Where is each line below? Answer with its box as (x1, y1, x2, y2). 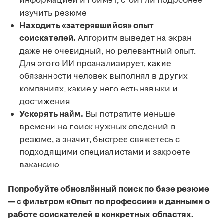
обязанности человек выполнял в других (19, 71, 188, 83)
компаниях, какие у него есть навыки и (19, 83, 178, 95)
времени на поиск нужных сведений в (19, 121, 176, 133)
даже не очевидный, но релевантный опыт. (19, 45, 196, 57)
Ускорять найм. (19, 109, 84, 121)
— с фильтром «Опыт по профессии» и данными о (8, 196, 210, 208)
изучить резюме (19, 7, 87, 19)
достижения (19, 96, 70, 108)
